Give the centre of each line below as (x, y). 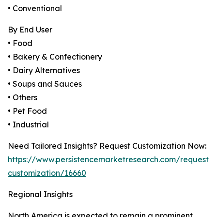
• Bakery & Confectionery (55, 57)
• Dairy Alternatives (44, 70)
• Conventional (35, 8)
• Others (23, 98)
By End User (30, 30)
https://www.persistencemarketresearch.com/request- (110, 160)
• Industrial (28, 125)
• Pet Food (27, 111)
